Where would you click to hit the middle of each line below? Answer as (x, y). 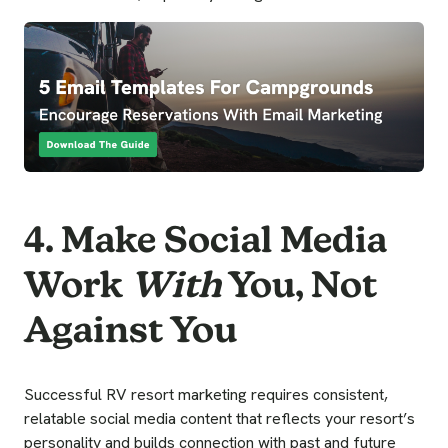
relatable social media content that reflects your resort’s (219, 419)
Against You (130, 329)
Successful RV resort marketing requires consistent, (206, 395)
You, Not (299, 284)
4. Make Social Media (205, 239)
